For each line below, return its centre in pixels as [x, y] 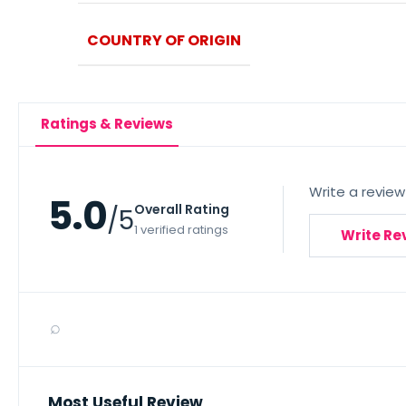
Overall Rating [182, 209]
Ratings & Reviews [107, 124]
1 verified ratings [181, 230]
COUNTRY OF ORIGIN [164, 40]
